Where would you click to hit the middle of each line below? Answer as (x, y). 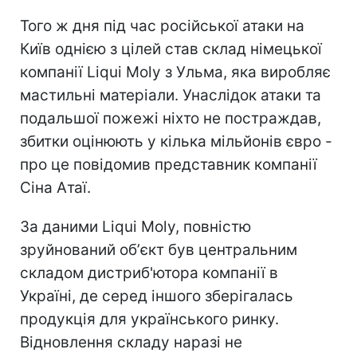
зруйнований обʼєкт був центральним (159, 249)
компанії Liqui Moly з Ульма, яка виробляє (175, 72)
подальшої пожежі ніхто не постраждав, (171, 118)
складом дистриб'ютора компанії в (149, 273)
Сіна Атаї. (55, 187)
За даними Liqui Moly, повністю (135, 226)
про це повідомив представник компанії (169, 164)
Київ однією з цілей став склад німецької (171, 49)
